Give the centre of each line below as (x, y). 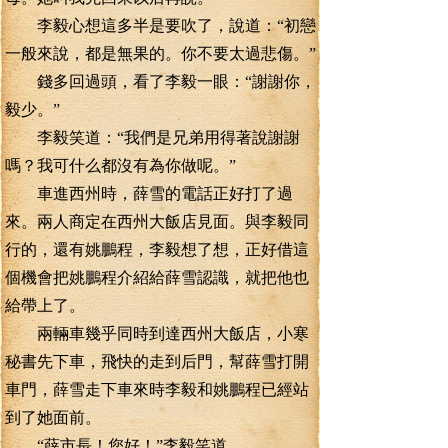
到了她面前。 (53, 417)
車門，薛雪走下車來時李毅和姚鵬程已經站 (157, 389)
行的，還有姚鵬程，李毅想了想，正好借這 (157, 249)
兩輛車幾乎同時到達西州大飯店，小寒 (157, 333)
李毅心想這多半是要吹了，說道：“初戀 (160, 25)
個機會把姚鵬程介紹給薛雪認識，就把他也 (157, 277)
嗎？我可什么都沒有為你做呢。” (120, 165)
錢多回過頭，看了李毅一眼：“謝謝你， (160, 81)
